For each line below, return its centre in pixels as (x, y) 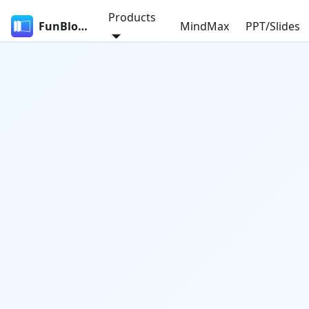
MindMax (205, 26)
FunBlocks (83, 26)
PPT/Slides (273, 26)
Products (132, 17)
